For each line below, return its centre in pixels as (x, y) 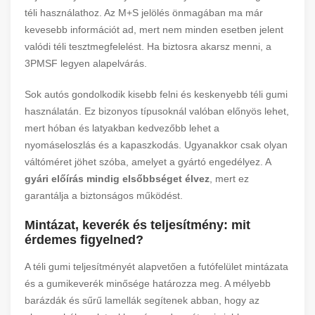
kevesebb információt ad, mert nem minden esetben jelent (154, 30)
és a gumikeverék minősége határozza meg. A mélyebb (148, 283)
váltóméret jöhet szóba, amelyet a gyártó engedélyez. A (148, 162)
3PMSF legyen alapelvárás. (86, 63)
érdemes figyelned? (84, 240)
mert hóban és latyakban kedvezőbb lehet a (122, 128)
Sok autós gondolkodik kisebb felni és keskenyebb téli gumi (156, 94)
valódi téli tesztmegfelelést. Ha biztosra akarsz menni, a (148, 46)
